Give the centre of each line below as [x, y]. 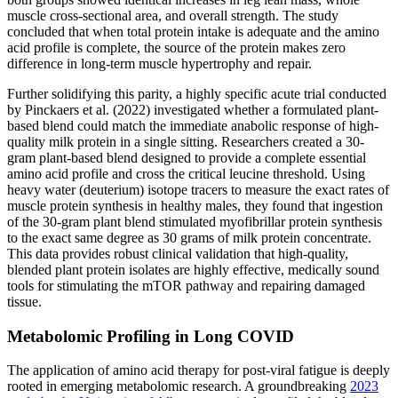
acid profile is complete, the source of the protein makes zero [176, 47]
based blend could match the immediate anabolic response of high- [193, 125]
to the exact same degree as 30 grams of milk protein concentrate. [189, 237]
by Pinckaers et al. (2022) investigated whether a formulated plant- [193, 109]
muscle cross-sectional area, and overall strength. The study [173, 15]
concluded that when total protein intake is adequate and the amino [193, 31]
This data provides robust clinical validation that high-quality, [178, 253]
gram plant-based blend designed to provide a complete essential [187, 157]
